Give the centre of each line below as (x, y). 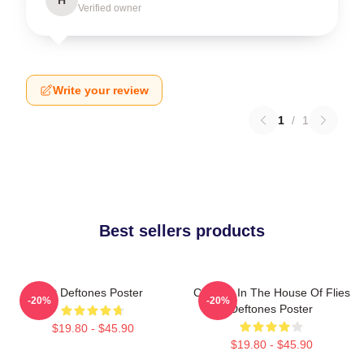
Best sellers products (182, 230)
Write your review (101, 90)
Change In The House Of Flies (271, 292)
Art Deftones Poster (93, 292)
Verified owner (110, 8)
